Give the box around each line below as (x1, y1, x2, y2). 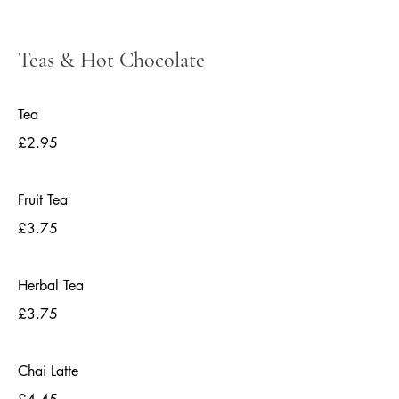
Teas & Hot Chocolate (18, 47, 205, 73)
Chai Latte (18, 362, 78, 380)
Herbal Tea (18, 276, 84, 295)
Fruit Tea (18, 191, 68, 209)
